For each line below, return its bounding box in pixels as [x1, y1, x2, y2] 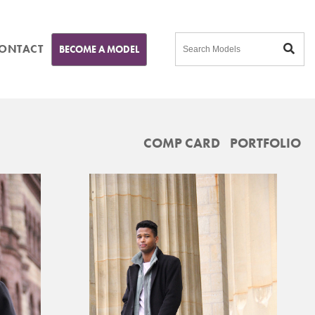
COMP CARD [143, 134, 220, 152]
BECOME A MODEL [59, 42, 139, 56]
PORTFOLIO [230, 134, 301, 152]
